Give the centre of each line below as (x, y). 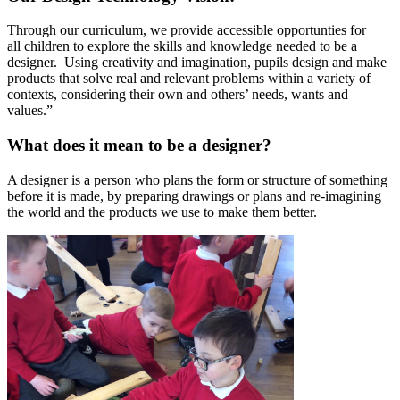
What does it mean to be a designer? (139, 146)
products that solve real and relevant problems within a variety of (189, 79)
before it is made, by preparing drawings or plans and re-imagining (194, 196)
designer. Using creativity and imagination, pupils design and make (197, 62)
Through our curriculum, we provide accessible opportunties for (187, 30)
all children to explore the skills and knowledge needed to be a (182, 46)
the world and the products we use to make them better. (162, 212)
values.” (35, 111)
